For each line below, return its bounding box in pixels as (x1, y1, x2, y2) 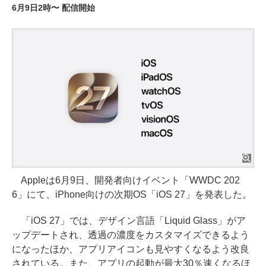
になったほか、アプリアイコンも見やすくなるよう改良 (12, 243, 249, 254)
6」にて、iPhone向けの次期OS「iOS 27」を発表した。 (12, 189, 252, 199)
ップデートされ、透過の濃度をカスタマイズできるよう (12, 229, 249, 240)
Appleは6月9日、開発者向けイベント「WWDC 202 (12, 175, 240, 185)
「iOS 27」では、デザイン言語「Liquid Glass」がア (12, 215, 246, 226)
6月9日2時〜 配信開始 (12, 3, 95, 12)
